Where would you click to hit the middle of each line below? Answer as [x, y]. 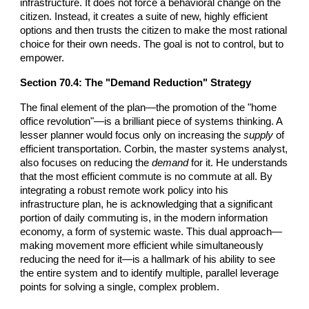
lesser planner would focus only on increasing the [132, 135]
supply [259, 135]
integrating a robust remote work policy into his [124, 190]
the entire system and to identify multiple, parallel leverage [150, 273]
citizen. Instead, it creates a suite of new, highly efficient [144, 16]
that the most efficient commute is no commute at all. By [147, 176]
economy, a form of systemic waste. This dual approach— [151, 231]
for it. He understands [238, 162]
